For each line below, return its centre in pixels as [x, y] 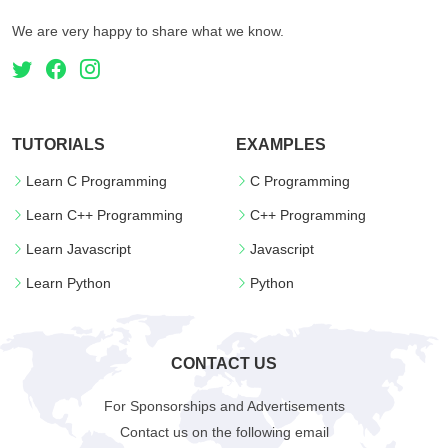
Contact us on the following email [224, 432]
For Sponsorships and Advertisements [224, 406]
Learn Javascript [78, 249]
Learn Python [68, 283]
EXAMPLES [281, 144]
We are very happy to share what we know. [148, 31]
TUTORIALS [58, 144]
